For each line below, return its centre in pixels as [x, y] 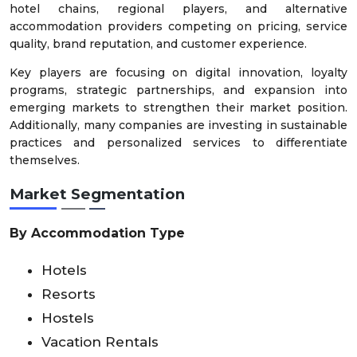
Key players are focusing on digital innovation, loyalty [178, 72]
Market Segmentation [97, 194]
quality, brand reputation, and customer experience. [158, 43]
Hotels [64, 270]
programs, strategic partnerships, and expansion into [178, 90]
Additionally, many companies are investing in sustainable [178, 125]
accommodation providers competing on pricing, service [178, 26]
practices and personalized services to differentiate [178, 142]
